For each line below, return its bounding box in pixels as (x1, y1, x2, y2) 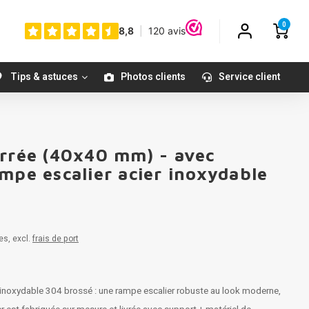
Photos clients (121, 70, 186, 84)
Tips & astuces (10, 70, 78, 84)
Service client (219, 70, 280, 84)
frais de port (32, 232, 79, 245)
